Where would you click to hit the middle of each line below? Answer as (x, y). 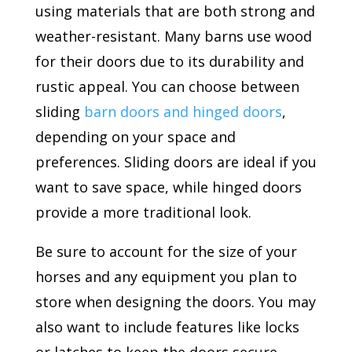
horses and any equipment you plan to (166, 276)
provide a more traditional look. (143, 212)
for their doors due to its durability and (169, 61)
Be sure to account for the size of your (166, 251)
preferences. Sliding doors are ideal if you (176, 161)
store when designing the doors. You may (175, 301)
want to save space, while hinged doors (168, 187)
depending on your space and (135, 136)
